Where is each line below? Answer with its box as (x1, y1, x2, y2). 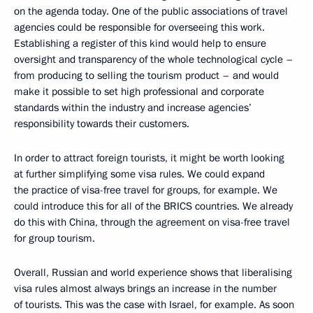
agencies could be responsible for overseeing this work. (14, 20, 265, 34)
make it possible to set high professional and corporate (14, 84, 264, 99)
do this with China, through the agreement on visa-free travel (14, 214, 290, 229)
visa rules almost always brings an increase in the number (14, 281, 277, 296)
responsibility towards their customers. (14, 116, 189, 131)
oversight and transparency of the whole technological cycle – (14, 52, 293, 66)
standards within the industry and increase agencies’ (14, 100, 252, 115)
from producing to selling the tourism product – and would (14, 68, 279, 82)
